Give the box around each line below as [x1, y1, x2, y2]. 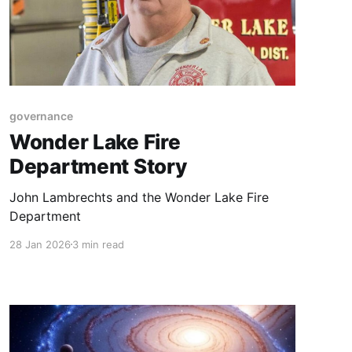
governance [9, 108, 74, 123]
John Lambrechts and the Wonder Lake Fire [9, 189, 269, 205]
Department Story [9, 153, 187, 178]
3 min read [71, 237, 124, 251]
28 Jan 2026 [9, 237, 71, 251]
